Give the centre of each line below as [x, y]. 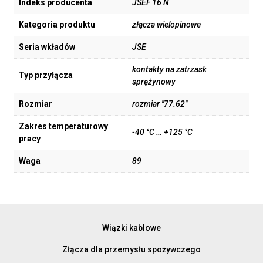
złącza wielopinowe [166, 25]
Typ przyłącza [46, 75]
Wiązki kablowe [131, 227]
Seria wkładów [47, 47]
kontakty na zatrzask [169, 70]
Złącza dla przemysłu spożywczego [131, 249]
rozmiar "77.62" [160, 104]
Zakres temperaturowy [63, 127]
